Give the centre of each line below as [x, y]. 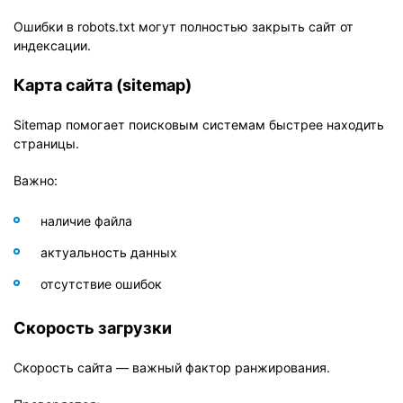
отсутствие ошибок [101, 283]
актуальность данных [109, 252]
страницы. [46, 143]
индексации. [52, 45]
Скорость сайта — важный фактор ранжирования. [172, 367]
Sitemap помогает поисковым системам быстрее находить [199, 124]
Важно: [36, 180]
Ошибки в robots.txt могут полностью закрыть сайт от [184, 26]
